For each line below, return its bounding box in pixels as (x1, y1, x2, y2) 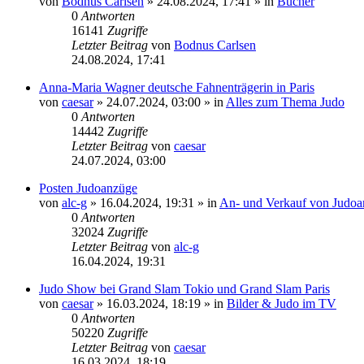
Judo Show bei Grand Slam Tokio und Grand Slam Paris (39, 282, 330, 296)
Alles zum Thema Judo (226, 95, 344, 109)
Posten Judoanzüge (39, 181, 137, 195)
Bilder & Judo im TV (227, 297, 336, 310)
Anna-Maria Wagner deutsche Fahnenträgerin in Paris (39, 80, 314, 94)
